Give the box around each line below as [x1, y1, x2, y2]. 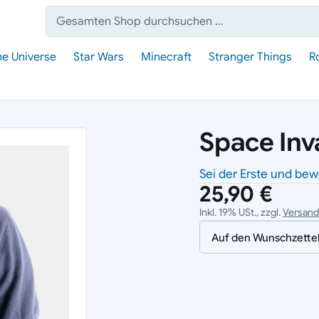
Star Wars [73, 50, 124, 64]
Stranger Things [209, 50, 292, 64]
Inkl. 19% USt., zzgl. [199, 206, 283, 219]
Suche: [44, 21, 80, 36]
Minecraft [141, 50, 192, 64]
